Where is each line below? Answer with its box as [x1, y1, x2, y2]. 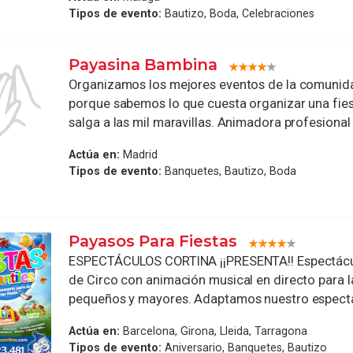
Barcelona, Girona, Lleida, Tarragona [120, 324, 308, 337]
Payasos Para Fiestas [69, 232, 238, 251]
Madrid [120, 147, 158, 161]
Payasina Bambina [69, 55, 218, 74]
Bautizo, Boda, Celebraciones [162, 7, 315, 20]
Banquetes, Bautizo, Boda [162, 164, 297, 177]
